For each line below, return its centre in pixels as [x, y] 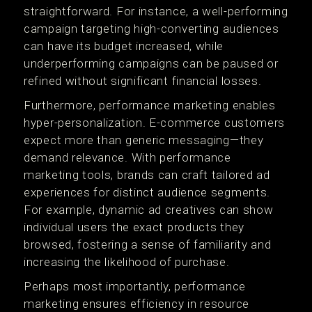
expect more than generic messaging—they [144, 140]
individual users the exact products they [134, 227]
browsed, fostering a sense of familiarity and [148, 244]
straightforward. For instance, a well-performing [156, 11]
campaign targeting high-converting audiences [151, 29]
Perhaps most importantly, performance [135, 286]
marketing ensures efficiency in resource [137, 304]
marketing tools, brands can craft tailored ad [147, 175]
